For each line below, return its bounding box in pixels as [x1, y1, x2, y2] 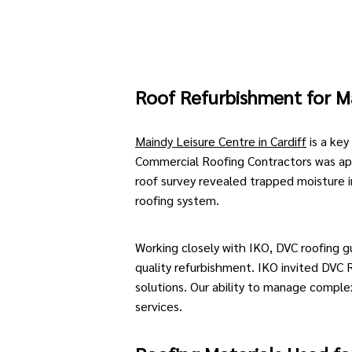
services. [135, 298, 182, 314]
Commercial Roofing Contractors [135, 152, 312, 169]
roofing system [135, 192, 216, 208]
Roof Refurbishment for [135, 84, 335, 109]
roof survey [135, 172, 196, 189]
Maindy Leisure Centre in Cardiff [135, 133, 306, 149]
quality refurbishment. [135, 258, 258, 275]
